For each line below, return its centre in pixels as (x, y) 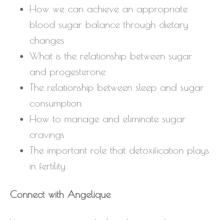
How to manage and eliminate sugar (108, 119)
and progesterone (68, 72)
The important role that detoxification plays (119, 150)
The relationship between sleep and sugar (117, 87)
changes (47, 40)
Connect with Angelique (60, 194)
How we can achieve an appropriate (109, 9)
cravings (47, 135)
